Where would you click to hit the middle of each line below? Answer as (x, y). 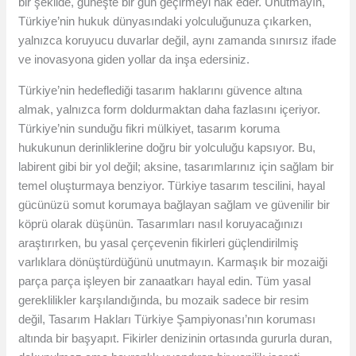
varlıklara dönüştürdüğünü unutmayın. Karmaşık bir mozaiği (173, 262)
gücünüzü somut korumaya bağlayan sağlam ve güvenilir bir (174, 205)
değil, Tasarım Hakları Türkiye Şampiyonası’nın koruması (167, 319)
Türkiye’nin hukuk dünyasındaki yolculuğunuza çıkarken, (165, 21)
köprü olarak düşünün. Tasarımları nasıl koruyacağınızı (161, 224)
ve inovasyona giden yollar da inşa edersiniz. (134, 60)
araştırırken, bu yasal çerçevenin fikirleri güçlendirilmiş (159, 243)
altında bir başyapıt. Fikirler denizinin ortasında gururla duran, (176, 339)
